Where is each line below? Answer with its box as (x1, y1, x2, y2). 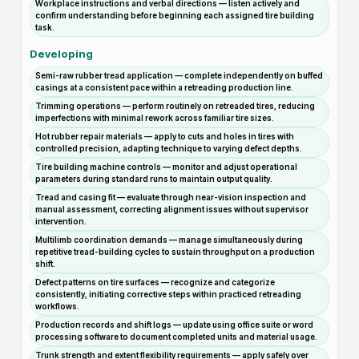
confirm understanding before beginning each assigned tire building (35, 10, 314, 20)
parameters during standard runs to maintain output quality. (35, 174, 272, 184)
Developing (30, 47, 93, 60)
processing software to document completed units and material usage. (35, 332, 317, 341)
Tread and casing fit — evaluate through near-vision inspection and (35, 192, 306, 202)
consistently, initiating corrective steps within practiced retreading (35, 289, 301, 299)
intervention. (35, 216, 87, 226)
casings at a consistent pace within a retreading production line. (35, 83, 293, 92)
